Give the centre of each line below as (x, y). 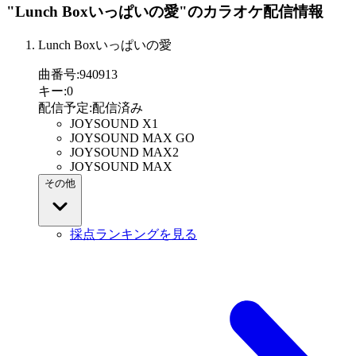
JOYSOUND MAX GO (132, 138)
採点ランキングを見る (133, 234)
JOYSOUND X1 (114, 124)
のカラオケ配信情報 (255, 12)
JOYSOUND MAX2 (124, 153)
